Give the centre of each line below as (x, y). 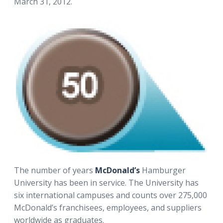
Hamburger (164, 170)
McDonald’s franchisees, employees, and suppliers (108, 208)
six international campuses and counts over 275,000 (111, 195)
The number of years (55, 170)
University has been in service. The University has (106, 183)
